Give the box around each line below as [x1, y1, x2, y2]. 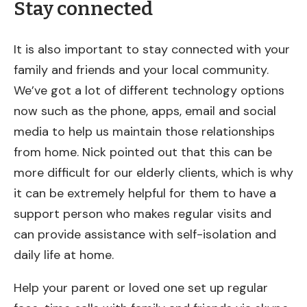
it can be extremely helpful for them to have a [14, 185, 276, 202]
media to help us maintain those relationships [14, 123, 275, 140]
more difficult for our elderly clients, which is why [14, 164, 293, 182]
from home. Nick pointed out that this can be [14, 144, 272, 161]
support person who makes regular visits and [14, 206, 271, 223]
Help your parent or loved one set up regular [14, 280, 268, 297]
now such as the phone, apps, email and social [14, 103, 276, 120]
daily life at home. [14, 247, 114, 264]
